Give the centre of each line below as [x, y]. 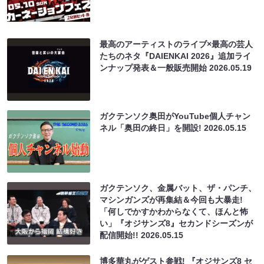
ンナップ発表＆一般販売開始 [155, 67]
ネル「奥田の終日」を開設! [152, 128]
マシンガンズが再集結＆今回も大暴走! [171, 199]
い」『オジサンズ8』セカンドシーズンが [176, 223]
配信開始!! [121, 235]
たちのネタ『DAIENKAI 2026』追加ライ [176, 56]
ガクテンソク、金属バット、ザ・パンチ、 [178, 188]
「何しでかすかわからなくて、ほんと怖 [174, 211]
